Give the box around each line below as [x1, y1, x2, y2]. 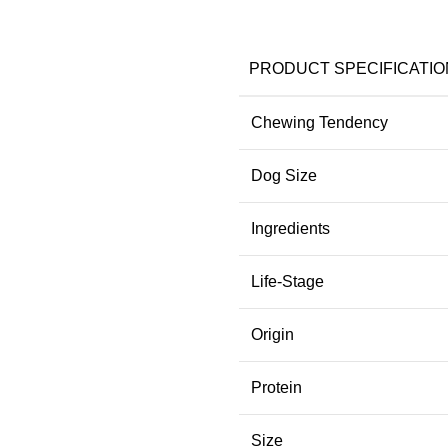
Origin [251, 325, 294, 343]
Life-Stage [251, 272, 324, 290]
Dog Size [251, 166, 317, 184]
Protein [251, 378, 302, 396]
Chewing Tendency [251, 113, 388, 131]
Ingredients [251, 219, 330, 237]
